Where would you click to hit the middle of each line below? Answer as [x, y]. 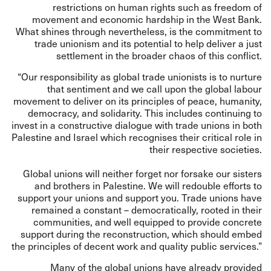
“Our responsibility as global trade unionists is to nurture [140, 77]
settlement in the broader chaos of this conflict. [159, 55]
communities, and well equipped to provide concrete [148, 222]
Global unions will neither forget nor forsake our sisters [142, 173]
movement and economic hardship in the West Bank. [147, 19]
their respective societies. [206, 149]
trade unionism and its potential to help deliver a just [148, 43]
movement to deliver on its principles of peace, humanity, [138, 101]
